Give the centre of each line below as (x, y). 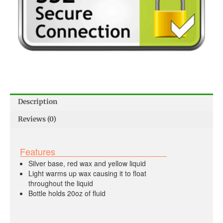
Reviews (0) (37, 119)
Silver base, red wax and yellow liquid (87, 164)
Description (38, 102)
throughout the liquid (60, 183)
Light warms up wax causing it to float (87, 173)
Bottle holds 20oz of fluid (67, 193)
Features (38, 152)
